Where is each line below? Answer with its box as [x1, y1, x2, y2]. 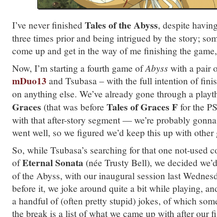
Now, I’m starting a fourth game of [12, 62, 145, 74]
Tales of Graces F [107, 100, 178, 114]
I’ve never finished [12, 18, 85, 31]
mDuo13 [12, 74, 46, 88]
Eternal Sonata [22, 155, 83, 170]
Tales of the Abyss [85, 18, 158, 32]
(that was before [44, 100, 107, 113]
